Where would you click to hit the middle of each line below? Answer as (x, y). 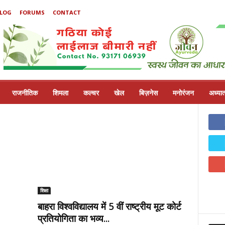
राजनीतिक (25, 93)
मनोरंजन (183, 93)
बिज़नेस (148, 93)
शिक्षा (44, 190)
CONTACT (67, 12)
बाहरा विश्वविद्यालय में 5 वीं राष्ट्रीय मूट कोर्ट (109, 206)
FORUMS (32, 12)
